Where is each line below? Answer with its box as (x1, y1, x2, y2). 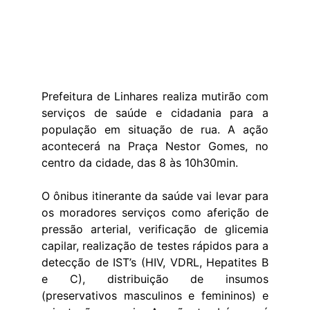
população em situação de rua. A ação (42, 122, 268, 136)
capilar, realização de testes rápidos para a (42, 239, 268, 253)
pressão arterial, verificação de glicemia (42, 222, 268, 236)
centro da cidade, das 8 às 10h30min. (42, 156, 238, 170)
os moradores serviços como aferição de (42, 206, 268, 219)
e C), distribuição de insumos (42, 272, 268, 286)
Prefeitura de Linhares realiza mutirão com (42, 89, 268, 103)
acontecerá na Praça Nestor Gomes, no (42, 139, 268, 153)
